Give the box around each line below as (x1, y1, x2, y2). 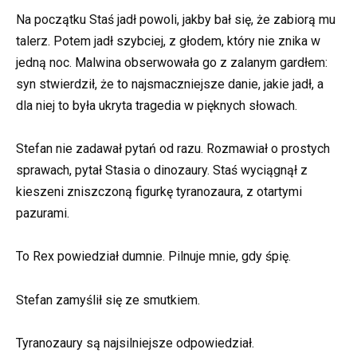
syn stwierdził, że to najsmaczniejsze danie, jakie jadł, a (16, 76, 324, 92)
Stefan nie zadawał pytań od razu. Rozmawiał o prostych (16, 141, 330, 157)
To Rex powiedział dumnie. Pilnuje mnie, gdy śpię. (16, 249, 291, 265)
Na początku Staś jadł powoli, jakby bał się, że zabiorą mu (16, 11, 335, 27)
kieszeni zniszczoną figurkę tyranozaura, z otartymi (16, 184, 302, 200)
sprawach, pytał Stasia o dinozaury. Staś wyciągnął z (16, 163, 308, 178)
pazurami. (16, 206, 69, 222)
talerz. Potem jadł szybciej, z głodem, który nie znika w (16, 33, 320, 49)
